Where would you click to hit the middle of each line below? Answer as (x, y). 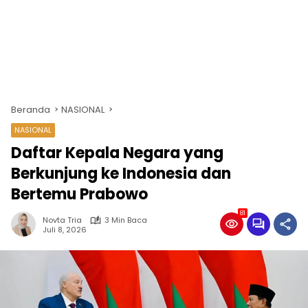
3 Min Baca (126, 220)
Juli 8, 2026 (65, 229)
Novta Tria (62, 220)
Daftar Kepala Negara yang (117, 153)
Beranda (31, 110)
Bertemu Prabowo (79, 194)
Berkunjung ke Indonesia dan (121, 174)
